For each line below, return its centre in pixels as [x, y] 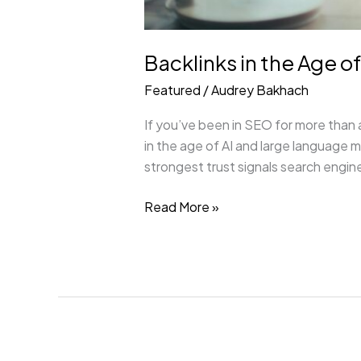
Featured [172, 89]
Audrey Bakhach [259, 89]
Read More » [181, 206]
